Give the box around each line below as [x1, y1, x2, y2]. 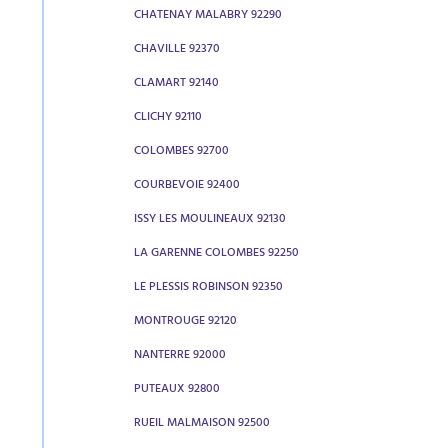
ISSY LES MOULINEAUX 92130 [134, 209, 286, 231]
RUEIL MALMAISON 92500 [134, 413, 270, 435]
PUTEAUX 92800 [134, 379, 220, 401]
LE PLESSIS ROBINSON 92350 [134, 277, 283, 299]
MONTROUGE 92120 [134, 311, 237, 333]
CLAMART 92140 [134, 73, 219, 95]
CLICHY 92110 [134, 107, 202, 129]
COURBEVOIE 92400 [134, 175, 240, 197]
